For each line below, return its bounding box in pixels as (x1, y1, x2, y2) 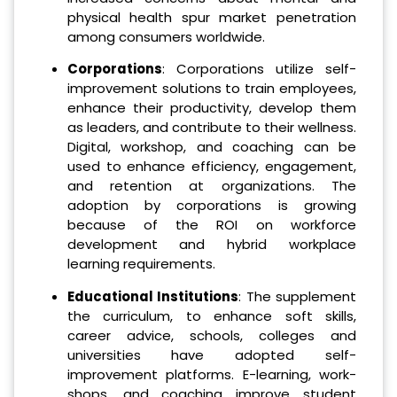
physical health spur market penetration (66, 7, 356, 27)
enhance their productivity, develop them (66, 98, 356, 118)
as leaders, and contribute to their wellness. (66, 118, 356, 137)
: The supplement (238, 287, 357, 307)
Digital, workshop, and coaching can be (66, 137, 356, 157)
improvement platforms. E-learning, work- (66, 365, 356, 385)
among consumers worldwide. (66, 27, 265, 46)
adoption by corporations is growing (66, 196, 356, 215)
